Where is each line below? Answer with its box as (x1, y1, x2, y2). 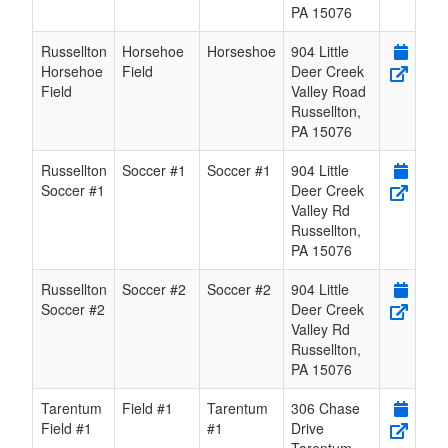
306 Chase (291, 398, 360, 419)
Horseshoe (207, 41, 276, 62)
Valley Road (291, 81, 366, 102)
